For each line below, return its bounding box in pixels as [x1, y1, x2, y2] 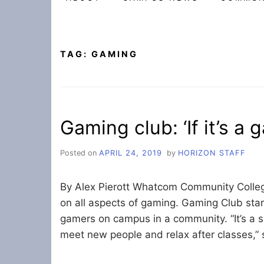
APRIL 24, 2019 [99, 148, 162, 157]
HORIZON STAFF [177, 148, 246, 157]
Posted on [60, 148, 99, 157]
